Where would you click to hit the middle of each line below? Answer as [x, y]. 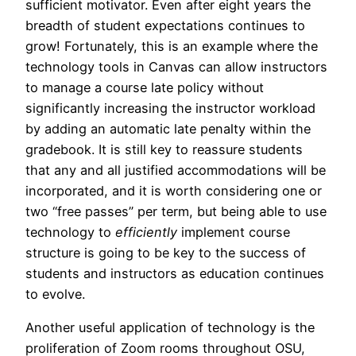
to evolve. [55, 294]
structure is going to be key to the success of [166, 252]
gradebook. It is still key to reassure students [164, 149]
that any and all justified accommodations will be [176, 170]
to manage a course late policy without [145, 87]
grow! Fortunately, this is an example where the [172, 46]
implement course [234, 232]
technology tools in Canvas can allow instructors [176, 66]
